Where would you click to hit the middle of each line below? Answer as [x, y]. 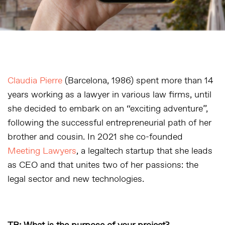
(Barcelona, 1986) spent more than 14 [138, 81]
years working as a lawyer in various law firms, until [109, 95]
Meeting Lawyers [42, 151]
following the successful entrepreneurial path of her [109, 123]
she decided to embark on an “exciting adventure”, [108, 109]
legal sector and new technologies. [76, 179]
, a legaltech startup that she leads [144, 151]
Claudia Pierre [35, 81]
